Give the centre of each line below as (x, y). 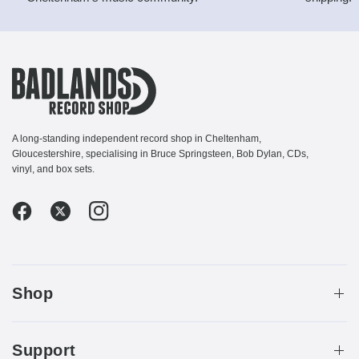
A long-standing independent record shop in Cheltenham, (137, 139)
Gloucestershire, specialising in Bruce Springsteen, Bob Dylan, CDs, (161, 154)
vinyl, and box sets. (54, 169)
